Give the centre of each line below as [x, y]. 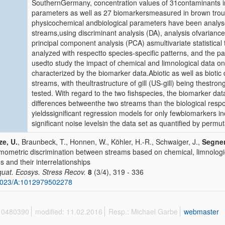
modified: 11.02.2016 [69, 211]
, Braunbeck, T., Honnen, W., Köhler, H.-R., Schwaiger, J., [110, 142]
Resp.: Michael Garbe [143, 211]
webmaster [201, 211]
